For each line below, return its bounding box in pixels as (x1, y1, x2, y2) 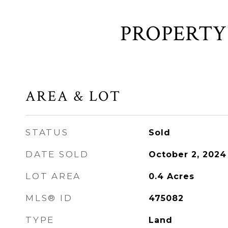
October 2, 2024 (148, 150, 226, 159)
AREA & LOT (25, 87, 121, 106)
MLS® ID (25, 193, 73, 203)
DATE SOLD (25, 149, 89, 159)
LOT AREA (25, 171, 81, 181)
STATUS (25, 127, 69, 137)
